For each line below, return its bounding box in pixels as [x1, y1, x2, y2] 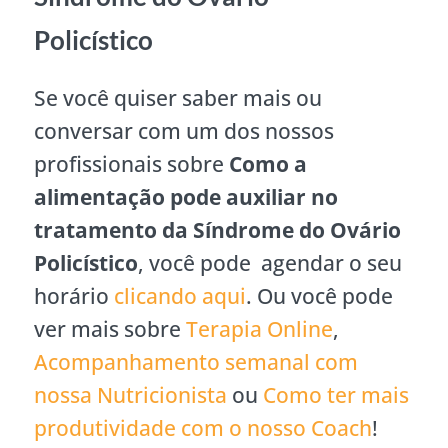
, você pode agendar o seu [138, 248, 402, 277]
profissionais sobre [34, 149, 229, 178]
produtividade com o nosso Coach [34, 413, 372, 442]
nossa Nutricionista [34, 380, 227, 409]
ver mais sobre [34, 314, 186, 343]
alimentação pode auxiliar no [34, 182, 338, 211]
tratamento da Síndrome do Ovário [34, 215, 401, 244]
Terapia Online [186, 314, 333, 343]
